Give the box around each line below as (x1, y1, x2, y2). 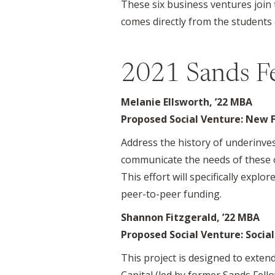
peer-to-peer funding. (121, 187, 222, 201)
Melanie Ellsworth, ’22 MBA (121, 95, 252, 109)
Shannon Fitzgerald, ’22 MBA (121, 210, 260, 224)
